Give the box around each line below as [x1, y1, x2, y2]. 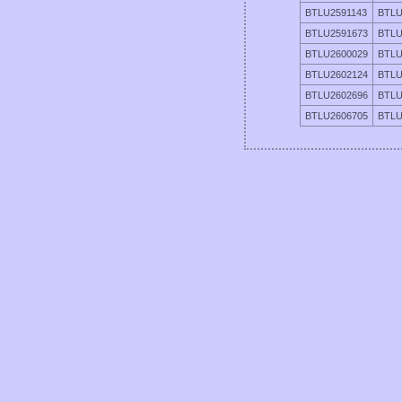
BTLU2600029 [305, 48, 368, 59]
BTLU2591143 [305, 6, 367, 18]
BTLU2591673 [305, 27, 368, 39]
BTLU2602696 [305, 89, 368, 100]
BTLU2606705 [305, 109, 368, 121]
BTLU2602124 [305, 68, 368, 80]
